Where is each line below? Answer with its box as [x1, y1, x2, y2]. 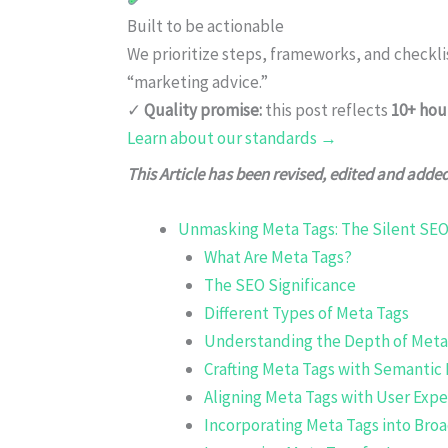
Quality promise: [144, 98, 262, 121]
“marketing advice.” [127, 70, 268, 93]
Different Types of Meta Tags [203, 301, 409, 324]
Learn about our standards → [127, 126, 337, 149]
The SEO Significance [203, 273, 356, 296]
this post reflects [262, 98, 391, 121]
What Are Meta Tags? [203, 245, 352, 268]
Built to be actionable [127, 14, 284, 37]
